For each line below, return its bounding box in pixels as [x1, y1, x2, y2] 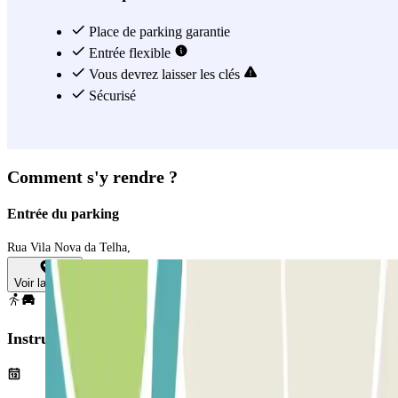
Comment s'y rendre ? [7, 166, 178, 187]
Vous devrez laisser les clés [85, 66, 243, 82]
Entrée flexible [85, 44, 174, 60]
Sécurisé [85, 87, 136, 103]
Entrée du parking [7, 206, 119, 222]
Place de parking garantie [85, 23, 230, 39]
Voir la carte [14, 276, 76, 291]
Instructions [7, 330, 90, 348]
